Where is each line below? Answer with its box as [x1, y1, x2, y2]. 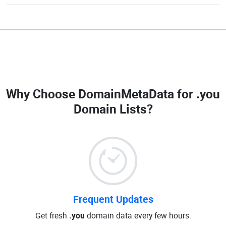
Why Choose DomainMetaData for [6, 85, 196, 102]
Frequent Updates [73, 192, 153, 206]
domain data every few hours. [84, 210, 191, 221]
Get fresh [35, 210, 69, 221]
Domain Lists [73, 100, 147, 117]
